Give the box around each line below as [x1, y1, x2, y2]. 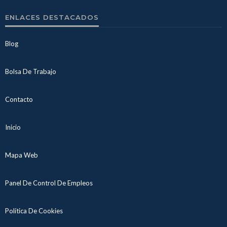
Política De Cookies [5, 206, 63, 215]
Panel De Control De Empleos [5, 178, 93, 187]
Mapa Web [5, 150, 38, 159]
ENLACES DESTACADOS [5, 13, 99, 21]
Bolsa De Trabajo [5, 67, 56, 75]
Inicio [5, 123, 21, 131]
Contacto [5, 95, 33, 103]
